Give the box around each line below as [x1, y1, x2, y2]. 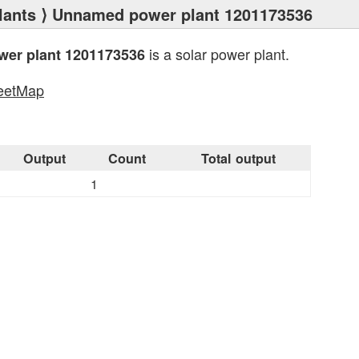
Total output [200, 149, 276, 167]
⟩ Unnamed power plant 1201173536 [36, 2, 313, 26]
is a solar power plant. [145, 43, 289, 64]
